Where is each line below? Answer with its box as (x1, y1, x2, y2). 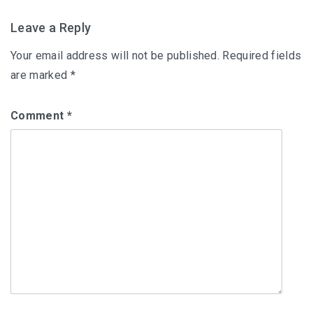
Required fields (222, 49, 302, 62)
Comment (10, 109, 67, 122)
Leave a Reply (10, 20, 92, 35)
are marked (10, 68, 71, 82)
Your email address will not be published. (10, 49, 220, 62)
